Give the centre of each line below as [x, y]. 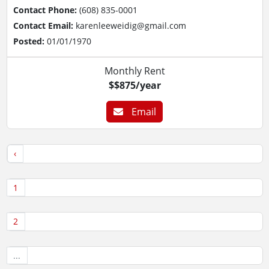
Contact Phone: [46, 10]
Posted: [30, 41]
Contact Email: [44, 25]
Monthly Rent [134, 71]
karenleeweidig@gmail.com [131, 25]
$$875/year [134, 85]
